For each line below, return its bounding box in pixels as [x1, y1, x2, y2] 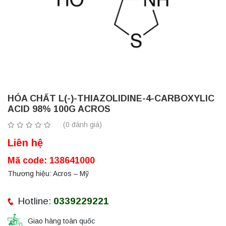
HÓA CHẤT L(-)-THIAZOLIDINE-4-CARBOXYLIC [8, 93, 214, 103]
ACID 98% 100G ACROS [8, 103, 110, 114]
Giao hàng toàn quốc [28, 216, 95, 225]
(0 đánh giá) [63, 120, 102, 129]
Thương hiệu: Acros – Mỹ [8, 169, 89, 178]
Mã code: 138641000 [8, 155, 95, 165]
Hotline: [18, 195, 53, 206]
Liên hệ [8, 137, 43, 148]
